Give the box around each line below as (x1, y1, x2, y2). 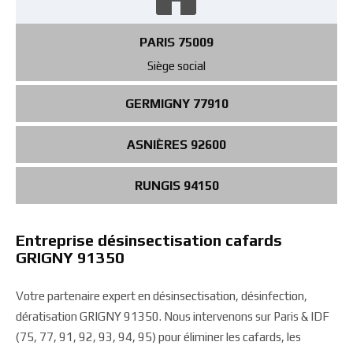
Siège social (147, 59, 206, 72)
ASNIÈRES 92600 (127, 137, 226, 152)
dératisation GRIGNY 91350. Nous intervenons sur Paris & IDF (16, 310, 329, 323)
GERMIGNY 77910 (124, 96, 229, 111)
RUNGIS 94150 (134, 178, 219, 193)
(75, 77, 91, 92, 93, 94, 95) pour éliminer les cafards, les (16, 330, 301, 344)
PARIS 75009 (139, 35, 214, 50)
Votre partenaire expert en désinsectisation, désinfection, (16, 289, 307, 303)
